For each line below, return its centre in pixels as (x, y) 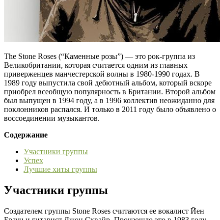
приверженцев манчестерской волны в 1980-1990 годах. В (102, 74)
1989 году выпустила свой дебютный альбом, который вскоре (108, 82)
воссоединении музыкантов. (52, 118)
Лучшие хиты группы (60, 169)
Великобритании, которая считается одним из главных (96, 65)
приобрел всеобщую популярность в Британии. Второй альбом (110, 91)
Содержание (26, 135)
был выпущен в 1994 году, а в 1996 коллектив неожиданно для (109, 100)
